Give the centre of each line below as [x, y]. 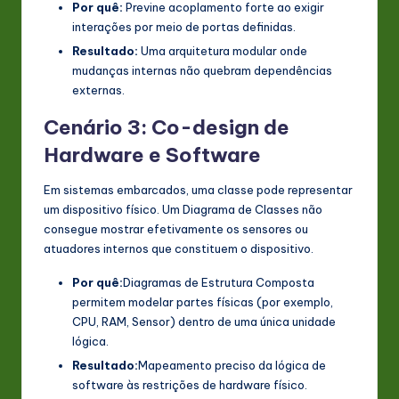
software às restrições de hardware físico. [190, 384]
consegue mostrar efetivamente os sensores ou [176, 228]
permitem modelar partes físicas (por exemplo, [203, 301]
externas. [98, 90]
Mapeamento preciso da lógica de [232, 365]
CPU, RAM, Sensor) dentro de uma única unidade [204, 321]
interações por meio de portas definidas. [184, 26]
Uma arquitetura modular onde [223, 50]
